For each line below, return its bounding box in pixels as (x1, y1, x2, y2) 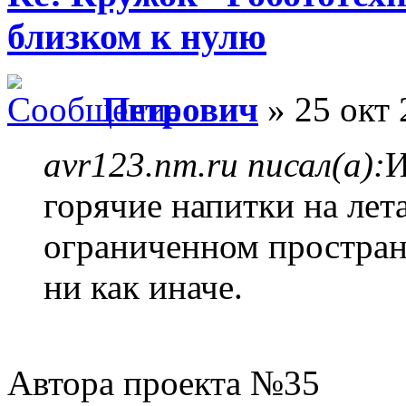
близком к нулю (7, 15, 266, 57)
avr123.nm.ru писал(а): (43, 145, 385, 185)
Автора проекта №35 (7, 363, 320, 403)
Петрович (102, 90, 258, 130)
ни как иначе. (43, 267, 243, 307)
